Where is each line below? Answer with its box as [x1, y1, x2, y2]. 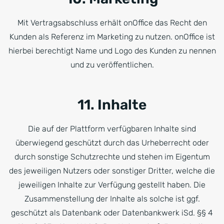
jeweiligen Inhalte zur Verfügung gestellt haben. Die [18, 180, 205, 189]
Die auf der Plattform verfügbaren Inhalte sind [28, 124, 196, 133]
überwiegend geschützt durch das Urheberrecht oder [15, 138, 209, 147]
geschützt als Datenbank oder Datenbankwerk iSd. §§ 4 [11, 208, 213, 217]
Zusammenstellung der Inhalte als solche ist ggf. [24, 194, 200, 203]
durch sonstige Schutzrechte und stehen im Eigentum [14, 152, 210, 161]
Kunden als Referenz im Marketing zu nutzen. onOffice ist [9, 32, 215, 41]
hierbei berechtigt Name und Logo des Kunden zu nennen [8, 46, 216, 55]
